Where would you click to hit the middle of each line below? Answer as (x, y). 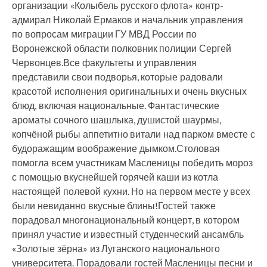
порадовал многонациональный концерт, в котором (126, 220)
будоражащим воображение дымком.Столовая (116, 148)
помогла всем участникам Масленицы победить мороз (132, 162)
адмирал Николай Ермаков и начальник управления (128, 19)
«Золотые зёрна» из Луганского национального (116, 248)
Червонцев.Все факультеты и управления (105, 62)
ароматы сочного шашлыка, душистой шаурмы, (117, 119)
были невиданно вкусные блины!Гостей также (114, 205)
